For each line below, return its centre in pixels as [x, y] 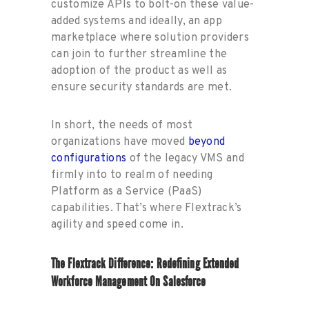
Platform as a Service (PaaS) [127, 192]
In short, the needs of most [122, 126]
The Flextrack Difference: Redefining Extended [145, 263]
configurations [89, 159]
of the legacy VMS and [185, 159]
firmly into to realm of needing [132, 176]
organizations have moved [120, 142]
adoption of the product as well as [139, 71]
